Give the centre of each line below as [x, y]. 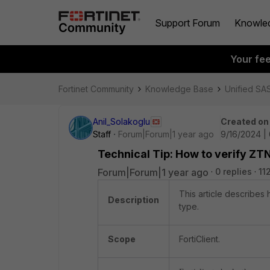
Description [133, 200]
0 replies [234, 171]
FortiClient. [199, 239]
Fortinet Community [96, 89]
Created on [245, 121]
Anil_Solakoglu [121, 121]
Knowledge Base [179, 89]
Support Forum [187, 23]
